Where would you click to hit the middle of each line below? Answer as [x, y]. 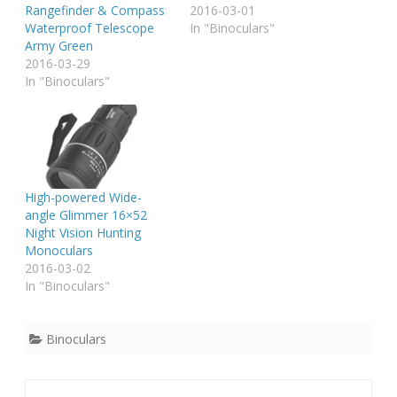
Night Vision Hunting [83, 233]
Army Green [59, 46]
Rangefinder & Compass [95, 11]
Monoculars [59, 251]
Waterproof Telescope [90, 28]
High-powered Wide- [83, 198]
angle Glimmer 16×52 [86, 215]
